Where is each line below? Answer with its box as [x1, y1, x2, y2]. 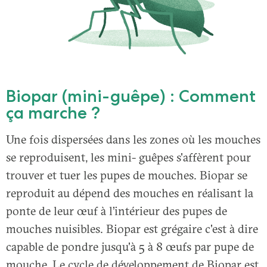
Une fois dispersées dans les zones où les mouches [6, 131, 260, 147]
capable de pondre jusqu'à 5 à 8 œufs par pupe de [6, 238, 254, 254]
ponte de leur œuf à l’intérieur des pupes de [6, 203, 227, 218]
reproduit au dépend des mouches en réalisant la [6, 185, 253, 200]
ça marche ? [6, 102, 100, 123]
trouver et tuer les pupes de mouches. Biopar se [6, 167, 247, 182]
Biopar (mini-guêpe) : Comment [6, 85, 256, 106]
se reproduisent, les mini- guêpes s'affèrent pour [6, 149, 251, 164]
